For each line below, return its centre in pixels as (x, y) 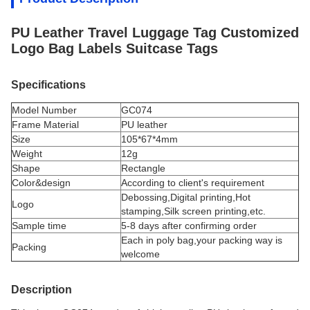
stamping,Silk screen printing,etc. (193, 211)
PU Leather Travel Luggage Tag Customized (155, 33)
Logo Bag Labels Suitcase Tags (115, 48)
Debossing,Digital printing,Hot (186, 197)
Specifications (48, 85)
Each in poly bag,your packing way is (202, 240)
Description (42, 290)
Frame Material (45, 125)
